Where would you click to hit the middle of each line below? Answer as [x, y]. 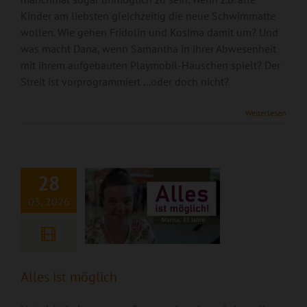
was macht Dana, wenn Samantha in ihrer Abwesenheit [148, 49]
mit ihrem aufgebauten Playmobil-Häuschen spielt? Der [150, 65]
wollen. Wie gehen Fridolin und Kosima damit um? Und [149, 32]
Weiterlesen [266, 113]
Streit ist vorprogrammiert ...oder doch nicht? [125, 82]
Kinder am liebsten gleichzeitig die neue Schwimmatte [148, 16]
